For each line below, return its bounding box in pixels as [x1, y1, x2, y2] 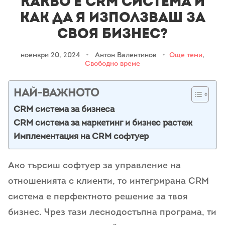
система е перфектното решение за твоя [8, 192, 188, 202]
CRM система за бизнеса [14, 105, 115, 114]
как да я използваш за [20, 9, 205, 27]
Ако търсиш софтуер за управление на [8, 161, 181, 171]
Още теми [169, 52, 202, 59]
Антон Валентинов [95, 52, 156, 59]
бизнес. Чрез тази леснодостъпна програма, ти [8, 208, 216, 217]
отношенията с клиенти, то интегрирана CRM [8, 177, 209, 186]
